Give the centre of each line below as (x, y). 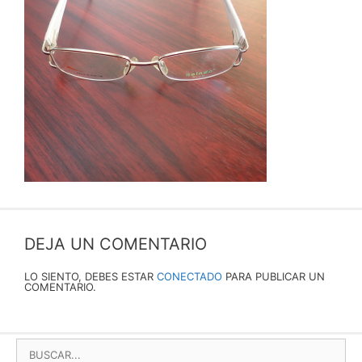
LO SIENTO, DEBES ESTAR (90, 276)
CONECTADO (189, 276)
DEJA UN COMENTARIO (116, 244)
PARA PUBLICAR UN (274, 276)
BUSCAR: (46, 345)
